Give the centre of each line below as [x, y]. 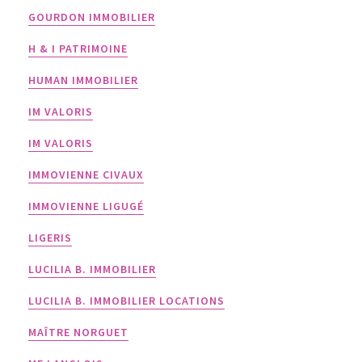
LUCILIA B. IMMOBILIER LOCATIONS [126, 301]
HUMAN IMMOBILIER [83, 80]
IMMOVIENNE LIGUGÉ [86, 206]
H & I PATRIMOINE [78, 48]
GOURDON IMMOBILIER [92, 17]
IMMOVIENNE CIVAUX [86, 175]
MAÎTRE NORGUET [78, 332]
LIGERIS [50, 238]
